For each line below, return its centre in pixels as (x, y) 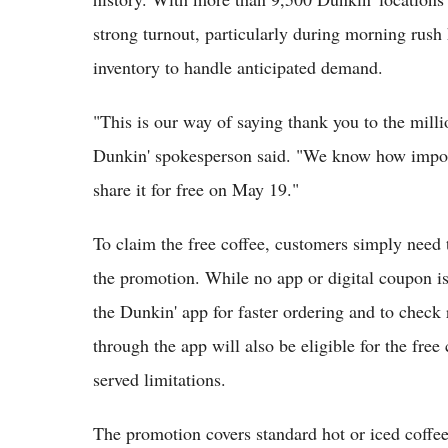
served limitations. (159, 379)
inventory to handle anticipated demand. (238, 67)
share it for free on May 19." (196, 189)
